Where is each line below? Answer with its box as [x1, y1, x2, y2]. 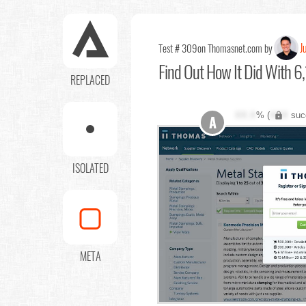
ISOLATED [72, 160, 109, 176]
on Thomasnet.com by [197, 40, 273, 55]
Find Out [158, 58, 204, 85]
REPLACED [70, 72, 110, 88]
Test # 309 [158, 40, 197, 55]
